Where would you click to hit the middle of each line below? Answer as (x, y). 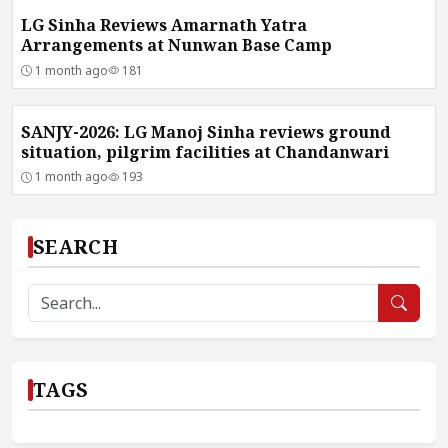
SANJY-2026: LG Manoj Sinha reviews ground (206, 131)
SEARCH (75, 247)
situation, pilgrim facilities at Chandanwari (205, 151)
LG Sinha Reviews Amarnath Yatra (164, 25)
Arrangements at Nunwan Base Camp (176, 45)
